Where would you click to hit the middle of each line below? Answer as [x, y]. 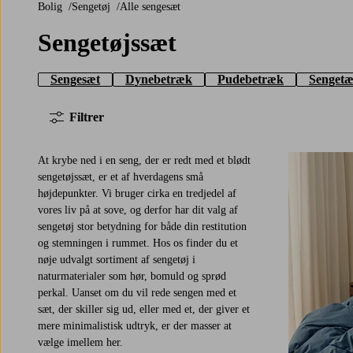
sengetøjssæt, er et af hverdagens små [121, 177]
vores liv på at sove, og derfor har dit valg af [138, 210]
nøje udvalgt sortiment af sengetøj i [117, 260]
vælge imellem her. [80, 343]
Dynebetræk [159, 80]
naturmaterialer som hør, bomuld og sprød [132, 277]
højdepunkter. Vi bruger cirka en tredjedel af [137, 194]
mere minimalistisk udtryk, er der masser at [135, 326]
